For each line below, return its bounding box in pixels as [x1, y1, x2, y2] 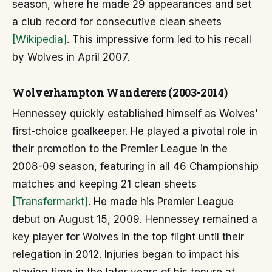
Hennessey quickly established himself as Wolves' [12, 107, 258, 120]
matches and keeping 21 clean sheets [12, 178, 197, 190]
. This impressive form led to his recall [67, 33, 251, 46]
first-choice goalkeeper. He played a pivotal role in [12, 125, 257, 137]
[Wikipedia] [12, 33, 67, 46]
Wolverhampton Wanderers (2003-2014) [12, 85, 228, 100]
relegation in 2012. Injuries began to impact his [12, 248, 239, 260]
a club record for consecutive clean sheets [12, 16, 222, 28]
